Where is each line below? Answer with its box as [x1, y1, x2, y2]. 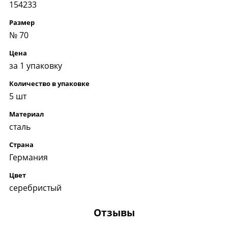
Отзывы [93, 206, 135, 219]
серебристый [9, 182, 62, 193]
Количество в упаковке [9, 78, 90, 88]
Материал [9, 109, 44, 119]
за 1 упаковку [9, 60, 62, 71]
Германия [9, 151, 48, 163]
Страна [9, 139, 34, 149]
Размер [9, 17, 35, 27]
